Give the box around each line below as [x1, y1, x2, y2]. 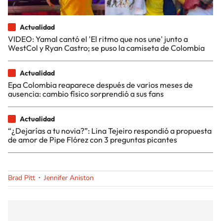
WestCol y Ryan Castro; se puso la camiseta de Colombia [8, 42, 205, 53]
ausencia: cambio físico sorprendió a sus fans [8, 88, 164, 99]
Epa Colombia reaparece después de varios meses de [8, 79, 193, 90]
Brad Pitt [8, 173, 35, 183]
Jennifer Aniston [44, 173, 94, 183]
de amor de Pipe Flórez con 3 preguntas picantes [8, 134, 177, 145]
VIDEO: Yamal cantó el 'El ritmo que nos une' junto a [8, 34, 188, 44]
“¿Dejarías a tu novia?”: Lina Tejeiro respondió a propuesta [8, 125, 212, 136]
